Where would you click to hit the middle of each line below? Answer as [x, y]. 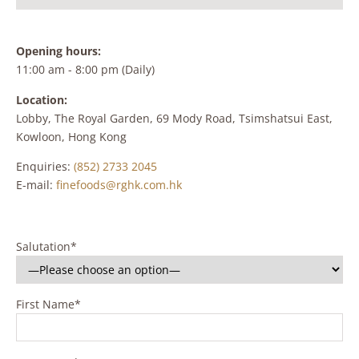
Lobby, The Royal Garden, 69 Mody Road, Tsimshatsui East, [174, 118]
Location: [42, 99]
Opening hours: [58, 51]
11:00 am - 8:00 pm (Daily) [85, 70]
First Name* [48, 305]
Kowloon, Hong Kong [71, 136]
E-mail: [36, 184]
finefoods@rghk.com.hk [119, 184]
